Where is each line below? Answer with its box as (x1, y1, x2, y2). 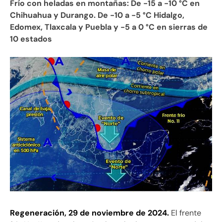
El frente (169, 207, 201, 218)
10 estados (10, 33, 52, 44)
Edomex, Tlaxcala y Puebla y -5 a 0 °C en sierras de (10, 21, 208, 32)
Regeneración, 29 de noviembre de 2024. (10, 207, 169, 218)
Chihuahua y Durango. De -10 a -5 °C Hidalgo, (10, 9, 184, 20)
